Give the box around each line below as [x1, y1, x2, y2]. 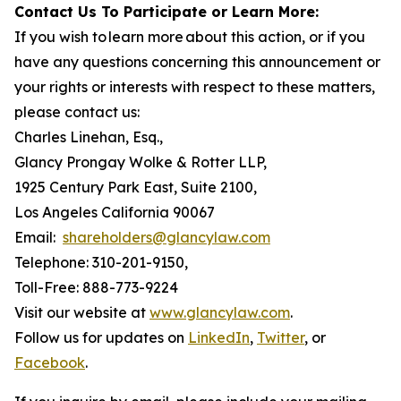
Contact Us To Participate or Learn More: [14, 3, 319, 21]
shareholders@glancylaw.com [63, 228, 270, 246]
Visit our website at [14, 303, 149, 321]
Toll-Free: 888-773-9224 [14, 278, 178, 296]
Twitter [257, 328, 304, 346]
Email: [14, 228, 63, 246]
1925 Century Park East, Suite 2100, [14, 178, 257, 196]
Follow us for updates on [14, 328, 188, 346]
